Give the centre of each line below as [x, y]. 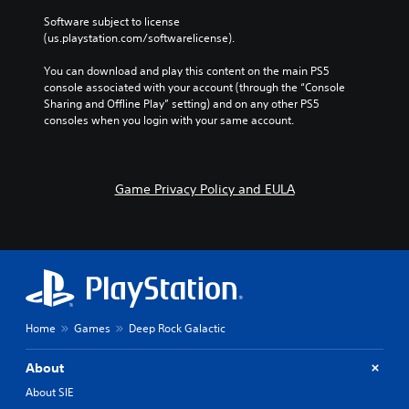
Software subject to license [112, 21]
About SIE [49, 392]
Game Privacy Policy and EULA [204, 189]
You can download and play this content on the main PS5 [187, 70]
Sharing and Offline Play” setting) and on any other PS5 [182, 103]
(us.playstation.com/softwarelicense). [139, 37]
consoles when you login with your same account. [169, 120]
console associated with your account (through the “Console [194, 87]
